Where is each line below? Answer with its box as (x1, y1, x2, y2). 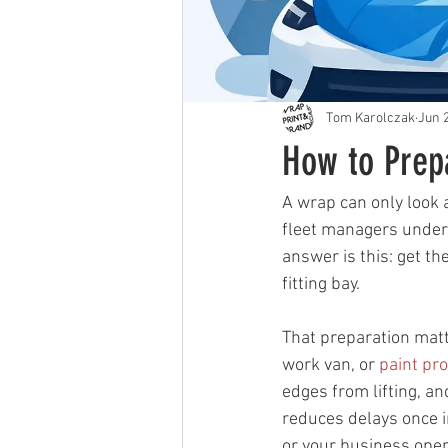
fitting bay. (282, 274, 360, 295)
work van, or (282, 355, 379, 376)
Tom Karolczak (326, 109, 415, 127)
